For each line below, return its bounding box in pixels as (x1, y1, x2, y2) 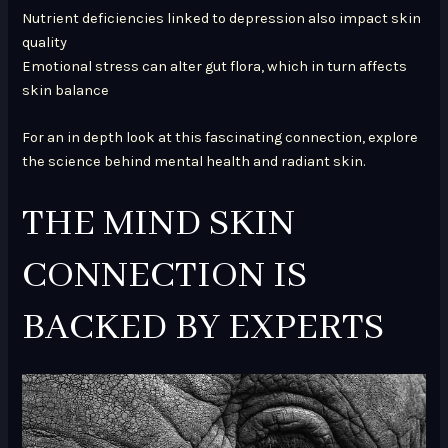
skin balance (22, 81, 110, 99)
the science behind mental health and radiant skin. (22, 153, 366, 171)
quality (22, 33, 68, 51)
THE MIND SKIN (22, 199, 296, 248)
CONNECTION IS (22, 251, 308, 300)
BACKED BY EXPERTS (22, 303, 385, 352)
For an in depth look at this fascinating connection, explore (22, 129, 419, 147)
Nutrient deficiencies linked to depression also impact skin (22, 9, 422, 27)
